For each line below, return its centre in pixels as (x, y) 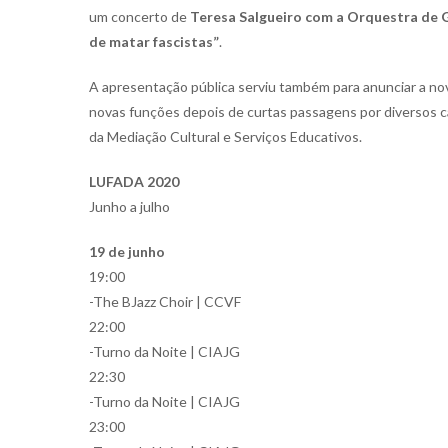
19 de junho (127, 252)
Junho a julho (129, 207)
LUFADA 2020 (134, 182)
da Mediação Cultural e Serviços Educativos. (225, 137)
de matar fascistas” (154, 42)
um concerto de (139, 17)
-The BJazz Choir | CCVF (165, 302)
